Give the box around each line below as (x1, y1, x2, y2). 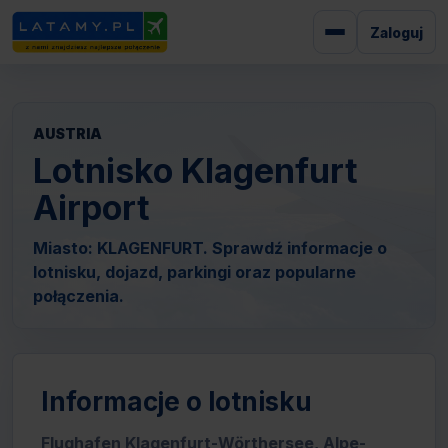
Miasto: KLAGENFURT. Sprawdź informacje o (33, 238, 387, 258)
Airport (33, 187, 150, 228)
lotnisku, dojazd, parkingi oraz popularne (33, 262, 356, 282)
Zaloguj (370, 23, 423, 41)
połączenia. (33, 286, 124, 306)
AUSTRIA (33, 125, 102, 142)
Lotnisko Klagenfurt (33, 150, 358, 191)
